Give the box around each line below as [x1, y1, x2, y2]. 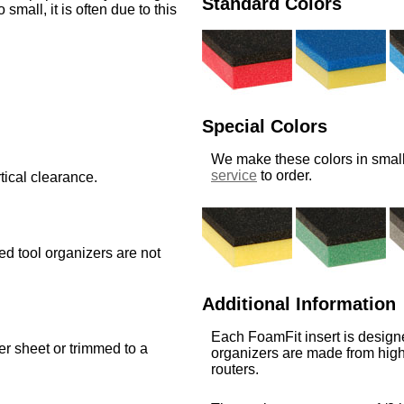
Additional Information [201, 293, 396, 314]
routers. [210, 362, 259, 378]
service [210, 168, 257, 184]
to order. [256, 168, 312, 184]
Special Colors [201, 115, 327, 136]
